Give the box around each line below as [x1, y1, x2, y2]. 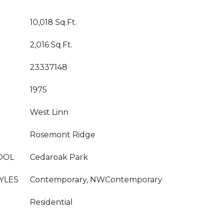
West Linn [30, 108, 68, 117]
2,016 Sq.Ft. [30, 40, 72, 49]
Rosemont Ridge [30, 130, 95, 139]
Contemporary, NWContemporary [30, 175, 162, 184]
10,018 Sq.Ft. [30, 18, 77, 27]
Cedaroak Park [30, 153, 88, 162]
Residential [30, 197, 73, 207]
